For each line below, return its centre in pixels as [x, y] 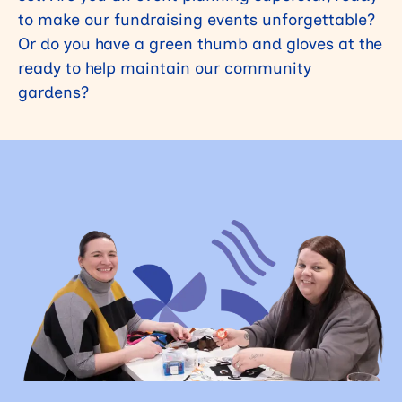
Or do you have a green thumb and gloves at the [200, 43]
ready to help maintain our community [165, 67]
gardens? [53, 91]
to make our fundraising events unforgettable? [197, 18]
